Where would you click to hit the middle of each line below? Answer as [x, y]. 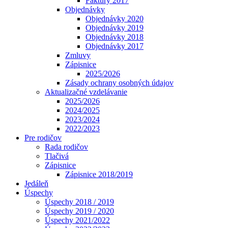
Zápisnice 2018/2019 [99, 174]
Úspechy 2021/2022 [77, 220]
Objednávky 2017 [115, 46]
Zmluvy [78, 55]
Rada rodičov [66, 147]
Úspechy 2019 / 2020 [79, 211]
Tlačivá [57, 156]
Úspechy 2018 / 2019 [79, 202]
